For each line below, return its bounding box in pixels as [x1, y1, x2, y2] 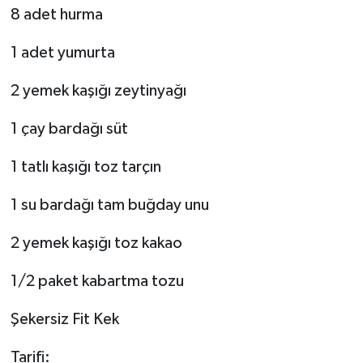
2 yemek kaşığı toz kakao [10, 235, 182, 252]
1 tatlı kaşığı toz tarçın [10, 159, 161, 176]
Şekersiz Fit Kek [10, 311, 119, 328]
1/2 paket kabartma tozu [10, 273, 184, 290]
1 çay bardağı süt [10, 121, 128, 138]
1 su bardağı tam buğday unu [10, 197, 209, 214]
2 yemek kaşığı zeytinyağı [10, 83, 186, 100]
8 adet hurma [10, 6, 103, 23]
